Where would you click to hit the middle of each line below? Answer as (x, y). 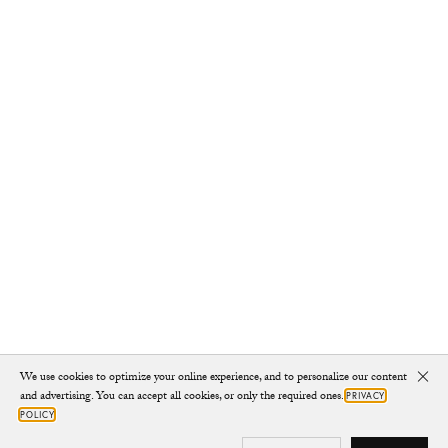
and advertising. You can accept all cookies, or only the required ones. (183, 397)
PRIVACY (366, 395)
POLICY (37, 414)
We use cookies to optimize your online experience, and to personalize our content (213, 378)
